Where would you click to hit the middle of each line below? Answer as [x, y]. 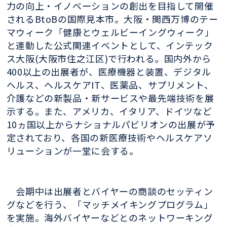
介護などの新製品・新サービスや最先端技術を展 [110, 98]
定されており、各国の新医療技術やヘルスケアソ [109, 137]
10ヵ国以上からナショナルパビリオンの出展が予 [111, 124]
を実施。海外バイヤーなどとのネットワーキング [110, 218]
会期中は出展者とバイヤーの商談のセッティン [110, 191]
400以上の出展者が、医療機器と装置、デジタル [109, 71]
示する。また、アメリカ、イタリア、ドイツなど [109, 111]
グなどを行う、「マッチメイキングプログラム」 [110, 204]
